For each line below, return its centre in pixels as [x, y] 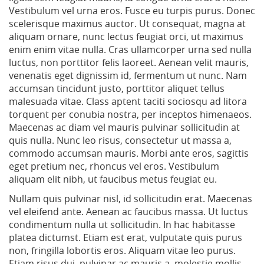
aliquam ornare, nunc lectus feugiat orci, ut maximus [126, 37]
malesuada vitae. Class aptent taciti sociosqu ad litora [128, 102]
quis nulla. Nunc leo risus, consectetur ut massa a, [120, 141]
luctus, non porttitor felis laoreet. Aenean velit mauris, [129, 63]
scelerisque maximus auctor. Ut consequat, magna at [127, 24]
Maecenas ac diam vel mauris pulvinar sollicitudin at [124, 128]
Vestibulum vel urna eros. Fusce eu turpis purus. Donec [132, 11]
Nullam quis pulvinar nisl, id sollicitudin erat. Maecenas [131, 199]
